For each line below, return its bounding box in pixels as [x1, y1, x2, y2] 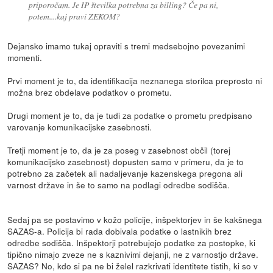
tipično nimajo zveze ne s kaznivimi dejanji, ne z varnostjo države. [7, 247, 259, 260]
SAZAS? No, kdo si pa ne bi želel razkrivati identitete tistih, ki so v [7, 259, 258, 272]
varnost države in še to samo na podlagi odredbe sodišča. [7, 178, 230, 191]
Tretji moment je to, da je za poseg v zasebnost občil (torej [7, 143, 231, 156]
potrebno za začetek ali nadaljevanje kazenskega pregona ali [7, 166, 243, 179]
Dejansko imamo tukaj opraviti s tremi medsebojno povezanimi [7, 39, 246, 52]
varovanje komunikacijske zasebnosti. [7, 120, 152, 133]
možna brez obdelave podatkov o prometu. [7, 85, 172, 98]
